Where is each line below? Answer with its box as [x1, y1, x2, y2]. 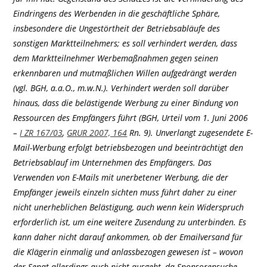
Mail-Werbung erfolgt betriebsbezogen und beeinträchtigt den [13, 141, 244, 153]
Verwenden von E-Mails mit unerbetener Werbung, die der [13, 171, 229, 183]
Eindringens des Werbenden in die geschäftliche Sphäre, [13, 7, 221, 19]
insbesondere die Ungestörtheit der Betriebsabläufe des [13, 22, 221, 34]
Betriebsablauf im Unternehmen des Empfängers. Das [13, 156, 212, 168]
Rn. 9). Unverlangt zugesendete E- [127, 126, 253, 138]
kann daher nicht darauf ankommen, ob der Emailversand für [13, 231, 243, 243]
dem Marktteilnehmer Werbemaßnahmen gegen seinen [13, 52, 219, 64]
